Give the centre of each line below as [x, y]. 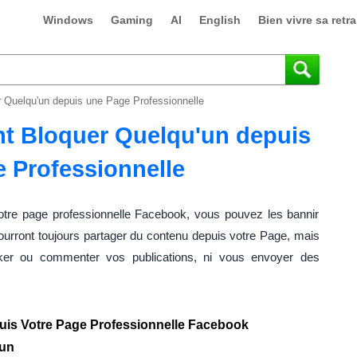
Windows [68, 20]
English [220, 20]
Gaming [131, 20]
